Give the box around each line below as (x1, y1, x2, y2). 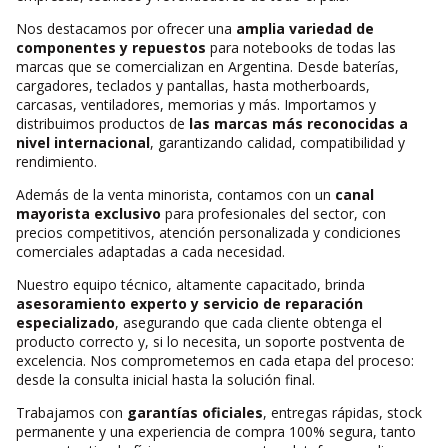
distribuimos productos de (16, 114, 189, 133)
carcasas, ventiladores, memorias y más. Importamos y (16, 95, 376, 114)
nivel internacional (16, 133, 150, 152)
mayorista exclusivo (16, 204, 161, 223)
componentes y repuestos (16, 38, 206, 57)
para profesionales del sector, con (161, 204, 386, 223)
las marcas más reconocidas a (189, 114, 408, 133)
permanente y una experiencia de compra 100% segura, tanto (16, 422, 416, 441)
